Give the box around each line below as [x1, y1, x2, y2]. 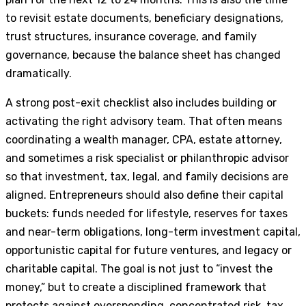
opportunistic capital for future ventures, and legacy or [5, 243, 292, 257]
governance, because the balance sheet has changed [5, 48, 281, 61]
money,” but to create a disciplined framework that [5, 280, 266, 294]
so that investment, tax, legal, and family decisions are [5, 169, 288, 183]
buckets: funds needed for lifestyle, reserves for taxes [5, 206, 288, 220]
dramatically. [5, 66, 72, 80]
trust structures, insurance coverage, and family [5, 29, 257, 43]
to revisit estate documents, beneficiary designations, [5, 11, 283, 25]
